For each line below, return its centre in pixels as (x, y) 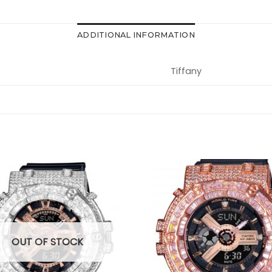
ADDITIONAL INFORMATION (136, 35)
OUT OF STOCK (47, 242)
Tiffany (186, 71)
